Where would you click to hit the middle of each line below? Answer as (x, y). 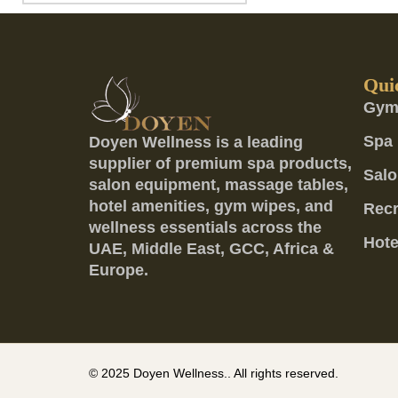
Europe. (119, 271)
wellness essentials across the (205, 228)
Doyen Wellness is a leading (196, 143)
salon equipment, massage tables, (219, 185)
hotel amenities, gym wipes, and (211, 207)
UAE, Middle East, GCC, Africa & (211, 249)
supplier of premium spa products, (220, 164)
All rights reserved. (285, 374)
